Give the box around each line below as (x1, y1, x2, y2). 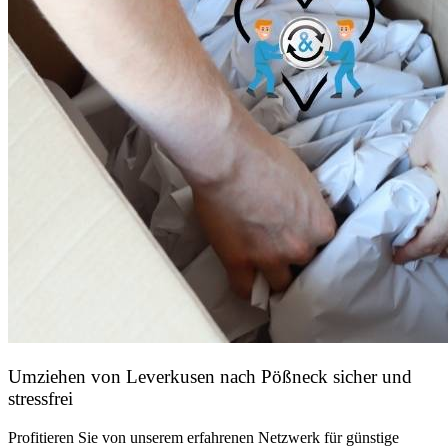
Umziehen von (8, 366, 126, 388)
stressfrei (8, 388, 73, 410)
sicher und (328, 366, 412, 388)
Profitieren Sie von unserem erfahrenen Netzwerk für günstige (8, 428, 399, 446)
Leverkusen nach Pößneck (126, 366, 328, 388)
